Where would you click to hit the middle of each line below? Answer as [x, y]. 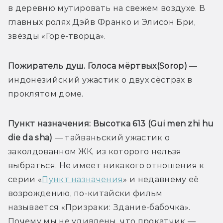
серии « [25, 179]
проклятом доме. [46, 94]
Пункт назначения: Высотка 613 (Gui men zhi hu [111, 123]
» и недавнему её [161, 179]
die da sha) [30, 137]
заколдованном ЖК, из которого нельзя [95, 151]
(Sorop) [173, 66]
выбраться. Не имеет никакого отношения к [106, 165]
